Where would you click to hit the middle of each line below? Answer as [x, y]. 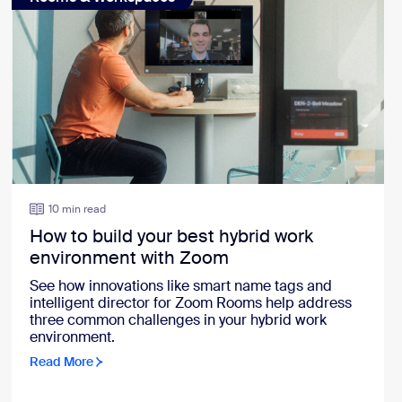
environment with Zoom [130, 258]
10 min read [78, 210]
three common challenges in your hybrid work [179, 320]
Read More [62, 362]
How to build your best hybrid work [172, 236]
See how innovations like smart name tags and [181, 286]
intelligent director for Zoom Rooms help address [191, 303]
